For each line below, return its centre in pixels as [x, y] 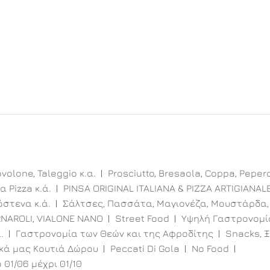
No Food [210, 249]
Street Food [142, 218]
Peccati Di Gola [145, 249]
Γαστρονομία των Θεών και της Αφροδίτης [115, 234]
